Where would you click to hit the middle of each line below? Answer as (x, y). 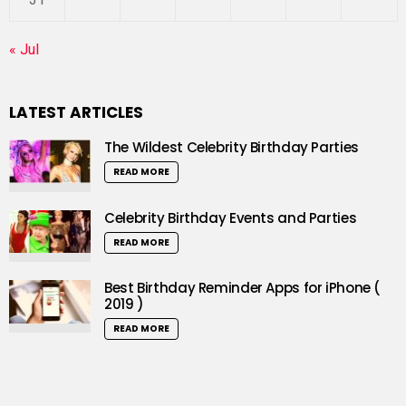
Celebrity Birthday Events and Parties (231, 217)
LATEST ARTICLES (76, 113)
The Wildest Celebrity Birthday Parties (232, 148)
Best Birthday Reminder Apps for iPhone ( (242, 288)
